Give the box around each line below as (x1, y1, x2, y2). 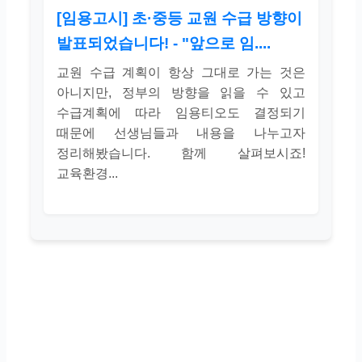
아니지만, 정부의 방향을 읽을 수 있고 (57, 85, 305, 99)
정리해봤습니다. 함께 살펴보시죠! (57, 145, 305, 160)
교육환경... (57, 166, 118, 180)
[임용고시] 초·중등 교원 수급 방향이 (57, 9, 302, 27)
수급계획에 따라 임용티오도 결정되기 (57, 105, 305, 120)
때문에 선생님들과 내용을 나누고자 (57, 125, 305, 140)
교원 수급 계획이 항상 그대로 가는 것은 (57, 65, 305, 79)
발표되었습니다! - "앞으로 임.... (57, 34, 271, 52)
